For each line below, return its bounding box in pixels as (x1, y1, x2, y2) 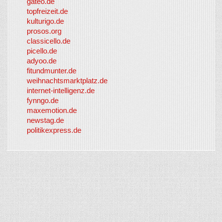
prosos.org (27, 27, 61, 35)
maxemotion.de (27, 106, 77, 114)
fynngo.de (27, 96, 58, 105)
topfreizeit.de (27, 7, 68, 15)
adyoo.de (27, 56, 56, 65)
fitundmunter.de (27, 66, 76, 75)
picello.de (27, 47, 57, 55)
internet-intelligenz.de (27, 86, 95, 95)
